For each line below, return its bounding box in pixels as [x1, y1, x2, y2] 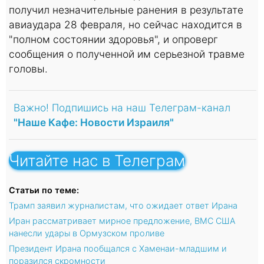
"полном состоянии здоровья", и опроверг [9, 32, 218, 45]
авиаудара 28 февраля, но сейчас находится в [9, 18, 242, 31]
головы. [9, 62, 48, 75]
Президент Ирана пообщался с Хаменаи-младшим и [9, 243, 227, 253]
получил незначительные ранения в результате [9, 3, 243, 16]
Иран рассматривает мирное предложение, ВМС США [9, 215, 235, 226]
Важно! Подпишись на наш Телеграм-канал [14, 101, 230, 114]
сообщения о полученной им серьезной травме [9, 47, 245, 60]
